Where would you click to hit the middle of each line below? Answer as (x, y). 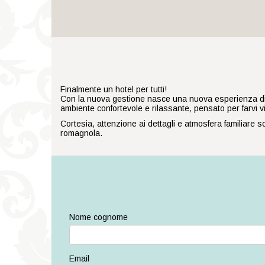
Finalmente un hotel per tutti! (114, 90)
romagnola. (81, 133)
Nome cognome (98, 217)
